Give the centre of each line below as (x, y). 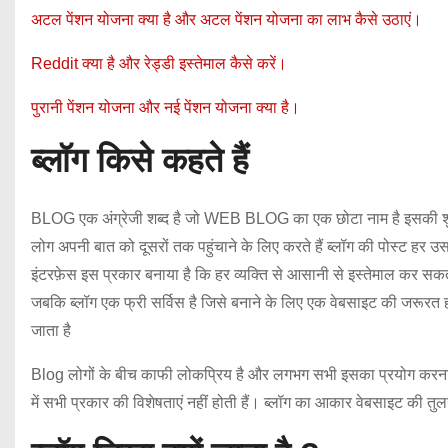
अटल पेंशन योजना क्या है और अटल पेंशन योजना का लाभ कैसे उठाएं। (226, 19)
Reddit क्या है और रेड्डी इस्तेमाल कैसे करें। (159, 63)
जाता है (51, 330)
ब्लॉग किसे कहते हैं (140, 159)
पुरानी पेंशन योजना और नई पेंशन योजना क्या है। (165, 107)
